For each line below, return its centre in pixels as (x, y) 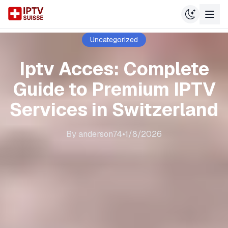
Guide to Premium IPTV (114, 89)
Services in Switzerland (114, 110)
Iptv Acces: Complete (114, 69)
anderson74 (100, 134)
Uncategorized (114, 40)
